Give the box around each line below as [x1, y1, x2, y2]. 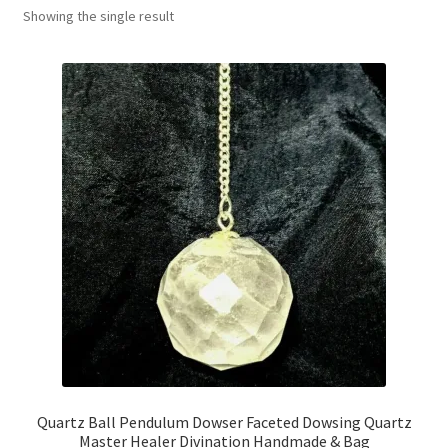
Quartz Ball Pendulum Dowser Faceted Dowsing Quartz [36, 412, 412, 433]
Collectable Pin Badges [22, 35, 182, 56]
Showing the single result [22, 6, 174, 25]
